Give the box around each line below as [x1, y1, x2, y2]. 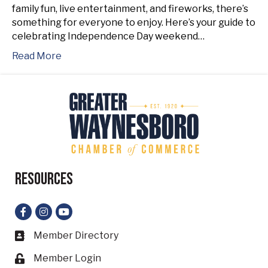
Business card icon [14, 230, 99, 242]
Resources [15, 169, 73, 189]
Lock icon [14, 253, 59, 265]
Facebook [14, 203, 60, 215]
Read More [12, 50, 62, 62]
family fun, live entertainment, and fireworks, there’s [12, 2, 248, 14]
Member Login [33, 252, 101, 264]
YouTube [55, 203, 95, 215]
